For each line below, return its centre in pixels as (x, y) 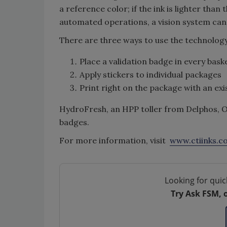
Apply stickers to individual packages (150, 74)
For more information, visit (115, 140)
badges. (76, 122)
